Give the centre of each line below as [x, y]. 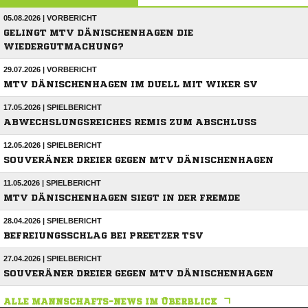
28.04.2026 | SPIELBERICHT [53, 221]
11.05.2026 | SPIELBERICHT [52, 183]
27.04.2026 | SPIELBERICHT [53, 259]
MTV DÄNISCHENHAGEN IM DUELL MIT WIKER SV [131, 85]
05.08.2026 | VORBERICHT [50, 18]
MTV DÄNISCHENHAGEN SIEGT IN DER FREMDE [122, 198]
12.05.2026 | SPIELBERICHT [53, 145]
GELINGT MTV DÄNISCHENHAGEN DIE [98, 33]
